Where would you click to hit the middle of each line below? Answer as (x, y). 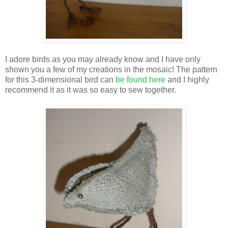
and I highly (187, 79)
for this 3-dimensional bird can (60, 79)
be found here (140, 79)
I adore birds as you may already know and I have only (103, 59)
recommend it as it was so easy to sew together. (91, 90)
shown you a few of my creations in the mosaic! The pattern (111, 69)
